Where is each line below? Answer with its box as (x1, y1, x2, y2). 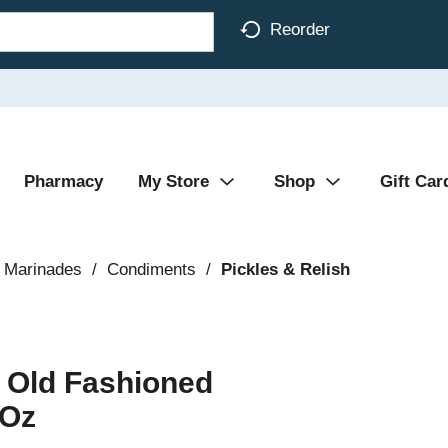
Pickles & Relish (220, 260, 350, 279)
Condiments (106, 260, 196, 279)
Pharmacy (24, 172, 103, 191)
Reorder (270, 19, 330, 39)
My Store (138, 172, 209, 191)
